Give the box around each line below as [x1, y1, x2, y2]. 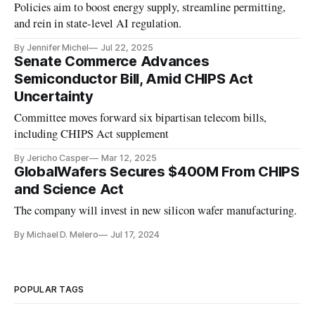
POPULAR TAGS [14, 284, 84, 295]
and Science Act [14, 181, 124, 198]
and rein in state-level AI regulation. [14, 15, 182, 32]
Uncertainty [14, 88, 94, 105]
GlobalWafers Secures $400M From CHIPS [14, 163, 300, 181]
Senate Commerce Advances [14, 53, 210, 70]
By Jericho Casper [14, 153, 90, 164]
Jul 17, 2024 [110, 229, 160, 240]
